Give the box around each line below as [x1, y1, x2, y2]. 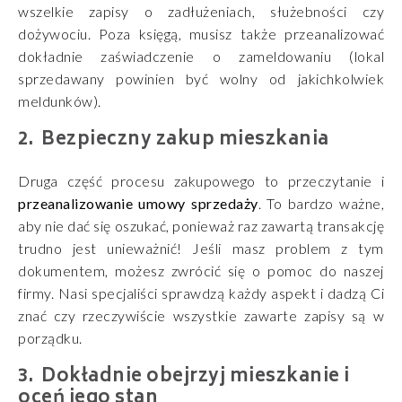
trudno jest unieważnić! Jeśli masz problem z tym [18, 239, 384, 257]
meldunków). [18, 92, 101, 109]
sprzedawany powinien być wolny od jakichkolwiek [18, 69, 384, 87]
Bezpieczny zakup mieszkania [41, 124, 329, 156]
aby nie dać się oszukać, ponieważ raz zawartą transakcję [18, 216, 384, 234]
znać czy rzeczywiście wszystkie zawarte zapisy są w [18, 306, 384, 324]
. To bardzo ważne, [258, 194, 385, 212]
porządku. [18, 328, 83, 346]
